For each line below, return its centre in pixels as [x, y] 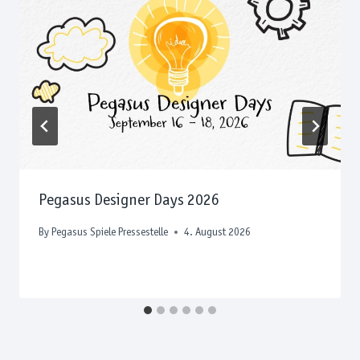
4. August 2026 [218, 232]
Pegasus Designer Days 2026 [129, 200]
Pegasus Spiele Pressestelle [110, 232]
